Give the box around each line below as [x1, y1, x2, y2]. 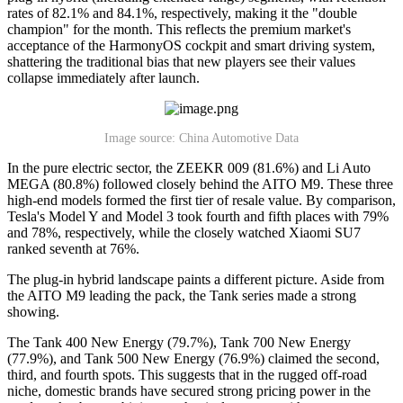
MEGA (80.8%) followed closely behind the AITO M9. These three [7, 175, 393, 192]
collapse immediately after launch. [7, 69, 200, 85]
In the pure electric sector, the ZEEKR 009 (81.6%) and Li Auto [7, 159, 371, 175]
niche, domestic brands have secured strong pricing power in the [7, 382, 371, 399]
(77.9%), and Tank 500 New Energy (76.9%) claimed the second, [7, 350, 380, 366]
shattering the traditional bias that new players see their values [7, 53, 355, 69]
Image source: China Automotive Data [104, 130, 299, 145]
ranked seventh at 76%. [7, 240, 139, 256]
